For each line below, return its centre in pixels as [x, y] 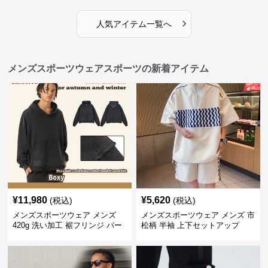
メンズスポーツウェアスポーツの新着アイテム [109, 68]
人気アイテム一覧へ [134, 24]
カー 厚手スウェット [49, 235]
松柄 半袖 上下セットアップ [190, 225]
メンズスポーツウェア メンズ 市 [198, 215]
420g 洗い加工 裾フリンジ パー [68, 225]
